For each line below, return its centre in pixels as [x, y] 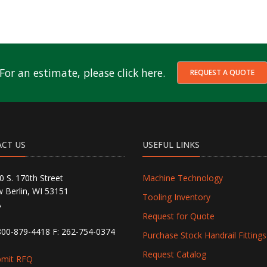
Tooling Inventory [176, 197]
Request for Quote [178, 216]
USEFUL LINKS [171, 144]
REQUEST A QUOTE [222, 73]
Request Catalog [174, 254]
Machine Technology [183, 178]
